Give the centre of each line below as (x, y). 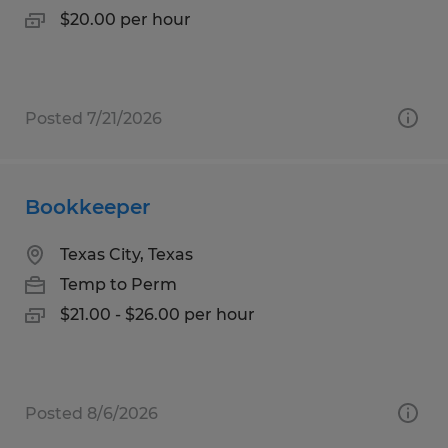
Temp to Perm (118, 284)
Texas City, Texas (126, 254)
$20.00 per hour (125, 19)
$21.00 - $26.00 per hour (157, 314)
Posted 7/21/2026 (93, 118)
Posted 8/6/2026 (91, 413)
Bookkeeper (87, 206)
